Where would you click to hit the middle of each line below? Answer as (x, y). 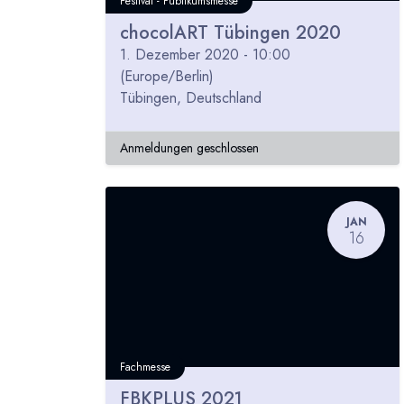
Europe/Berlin (167, 77)
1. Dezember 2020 (179, 55)
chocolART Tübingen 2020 (230, 33)
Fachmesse (145, 367)
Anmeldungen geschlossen (189, 148)
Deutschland (224, 98)
